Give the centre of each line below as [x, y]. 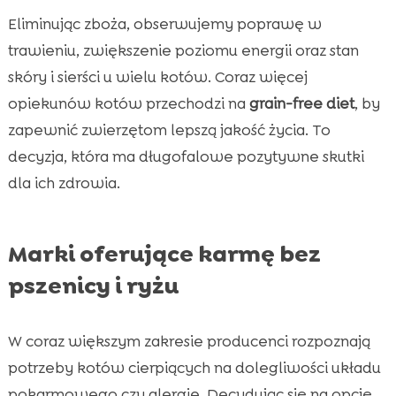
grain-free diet [301, 103]
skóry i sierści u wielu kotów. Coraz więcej [157, 76]
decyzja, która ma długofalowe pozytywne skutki [186, 156]
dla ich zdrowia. [64, 183]
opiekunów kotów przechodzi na [128, 103]
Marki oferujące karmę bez [164, 253]
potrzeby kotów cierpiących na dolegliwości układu [194, 367]
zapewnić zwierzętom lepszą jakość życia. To [169, 129]
